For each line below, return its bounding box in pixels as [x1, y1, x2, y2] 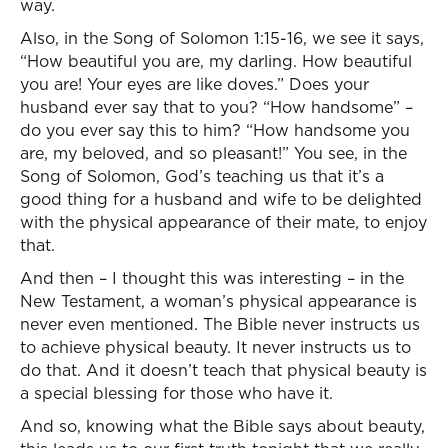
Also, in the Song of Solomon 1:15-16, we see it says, [20, 27, 424, 49]
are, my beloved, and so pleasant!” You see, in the [20, 142, 407, 164]
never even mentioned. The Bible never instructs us [20, 313, 420, 335]
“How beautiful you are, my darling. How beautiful [20, 50, 412, 72]
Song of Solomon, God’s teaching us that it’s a [20, 165, 384, 187]
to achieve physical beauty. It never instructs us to [20, 336, 411, 358]
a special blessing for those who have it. [20, 382, 333, 404]
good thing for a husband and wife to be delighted [20, 188, 422, 210]
